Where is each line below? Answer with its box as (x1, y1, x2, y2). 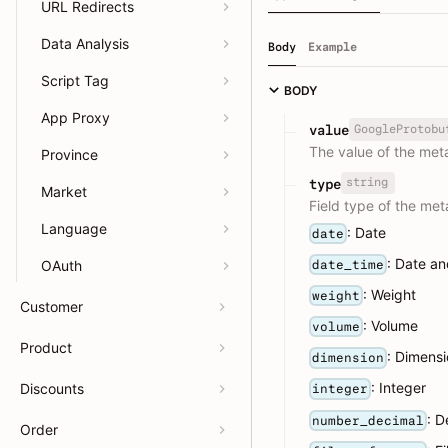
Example (308, 39, 357, 54)
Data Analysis (41, 35, 129, 52)
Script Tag (41, 72, 109, 89)
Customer (20, 298, 83, 315)
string (345, 175, 388, 190)
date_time (312, 256, 385, 272)
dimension (312, 350, 385, 366)
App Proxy (41, 109, 110, 126)
